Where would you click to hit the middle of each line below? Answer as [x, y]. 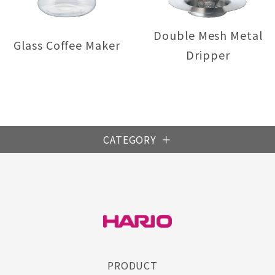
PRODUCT [133, 265]
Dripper [208, 55]
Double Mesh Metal [208, 35]
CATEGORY [130, 140]
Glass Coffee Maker [67, 45]
